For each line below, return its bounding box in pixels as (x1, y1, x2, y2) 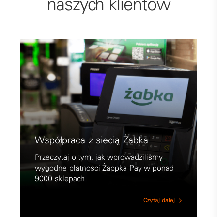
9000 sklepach (35, 173, 85, 184)
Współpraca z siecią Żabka (35, 133, 148, 146)
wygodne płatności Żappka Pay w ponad (35, 163, 174, 173)
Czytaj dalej (143, 196, 175, 204)
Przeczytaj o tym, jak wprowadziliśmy (35, 152, 163, 162)
